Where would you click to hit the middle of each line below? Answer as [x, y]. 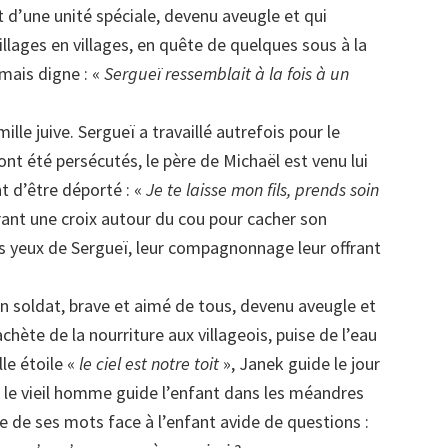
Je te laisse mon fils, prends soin [262, 189]
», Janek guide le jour [299, 363]
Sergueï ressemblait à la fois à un [226, 73]
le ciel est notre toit [149, 363]
